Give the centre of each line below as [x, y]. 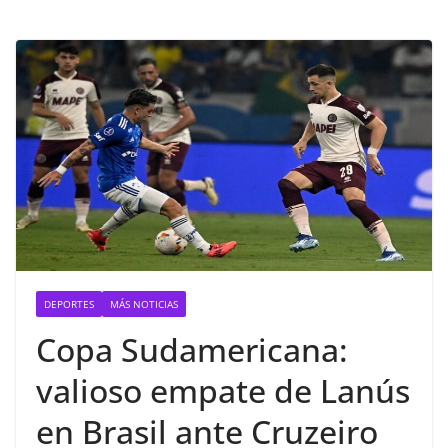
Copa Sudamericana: [192, 350]
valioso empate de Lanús [223, 391]
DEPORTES [69, 304]
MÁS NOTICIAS [144, 304]
